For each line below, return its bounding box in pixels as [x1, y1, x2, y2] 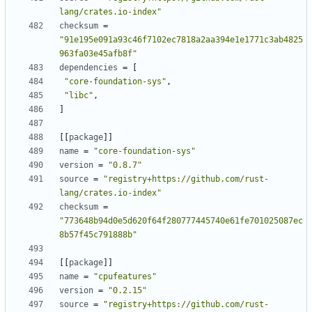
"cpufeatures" [93, 272, 157, 282]
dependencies [59, 63, 118, 73]
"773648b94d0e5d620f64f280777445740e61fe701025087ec [59, 216, 303, 226]
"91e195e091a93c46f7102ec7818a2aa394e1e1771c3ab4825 [59, 35, 303, 45]
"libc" [64, 91, 93, 101]
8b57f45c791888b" [59, 230, 137, 240]
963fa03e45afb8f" [59, 49, 137, 59]
